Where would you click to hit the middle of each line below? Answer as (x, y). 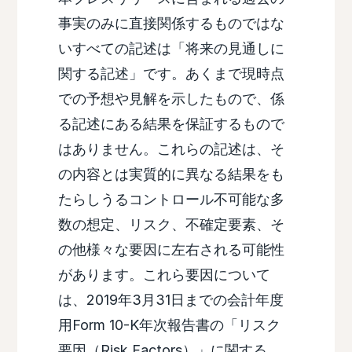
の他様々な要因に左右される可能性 (171, 250)
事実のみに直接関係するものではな (171, 24)
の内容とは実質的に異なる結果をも (171, 174)
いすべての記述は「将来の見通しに (171, 49)
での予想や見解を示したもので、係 (171, 99)
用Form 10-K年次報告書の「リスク (169, 325)
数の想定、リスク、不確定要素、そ (171, 225)
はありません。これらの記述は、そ (171, 149)
